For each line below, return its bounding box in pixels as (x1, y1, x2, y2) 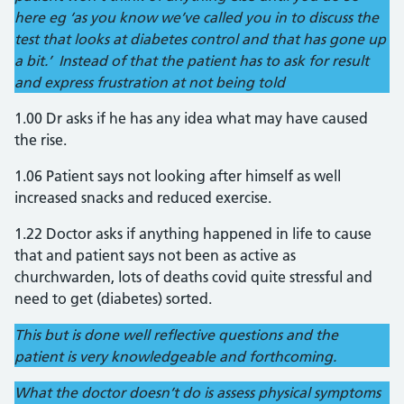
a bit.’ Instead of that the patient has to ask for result (14, 51, 369, 69)
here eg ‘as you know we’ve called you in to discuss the (14, 8, 379, 26)
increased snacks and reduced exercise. (14, 188, 271, 207)
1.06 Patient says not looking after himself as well (14, 167, 341, 185)
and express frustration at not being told (14, 73, 285, 91)
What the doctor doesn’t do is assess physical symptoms (14, 383, 381, 401)
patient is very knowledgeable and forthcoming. (14, 347, 336, 365)
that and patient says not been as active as (14, 246, 296, 264)
